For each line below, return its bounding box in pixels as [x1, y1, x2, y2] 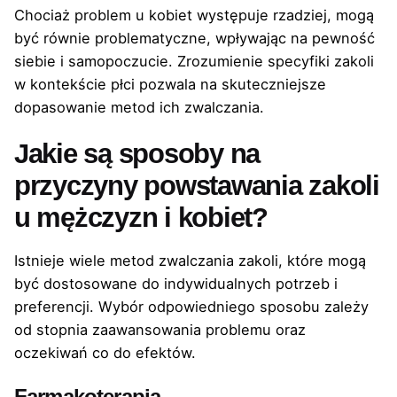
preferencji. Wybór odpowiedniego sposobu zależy [14, 297, 369, 315]
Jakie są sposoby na [14, 138, 261, 170]
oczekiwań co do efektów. [14, 343, 196, 362]
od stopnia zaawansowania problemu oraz [14, 320, 306, 339]
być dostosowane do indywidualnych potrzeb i [14, 274, 338, 292]
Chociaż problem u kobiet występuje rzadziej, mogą [14, 6, 374, 25]
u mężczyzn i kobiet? [14, 202, 268, 234]
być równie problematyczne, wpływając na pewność [14, 29, 375, 48]
